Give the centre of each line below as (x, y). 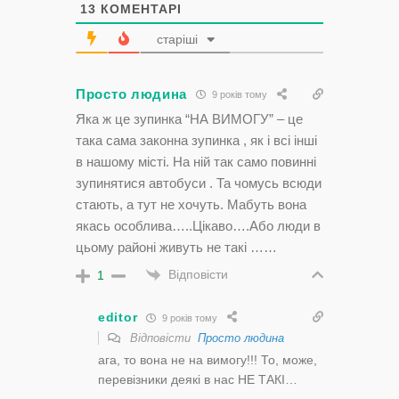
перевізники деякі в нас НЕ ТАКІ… (198, 380)
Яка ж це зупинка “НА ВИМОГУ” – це (189, 118)
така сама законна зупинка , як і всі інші (196, 140)
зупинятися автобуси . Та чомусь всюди (199, 183)
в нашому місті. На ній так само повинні (196, 161)
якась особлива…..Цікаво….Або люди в (198, 225)
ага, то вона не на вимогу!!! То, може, (208, 360)
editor (118, 318)
